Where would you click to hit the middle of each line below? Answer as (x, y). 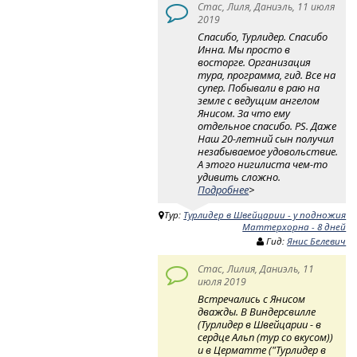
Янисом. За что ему (244, 113)
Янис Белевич (317, 241)
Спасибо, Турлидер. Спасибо (263, 36)
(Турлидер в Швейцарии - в (260, 324)
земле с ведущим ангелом (259, 100)
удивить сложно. (239, 177)
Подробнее (224, 189)
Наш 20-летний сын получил (266, 138)
